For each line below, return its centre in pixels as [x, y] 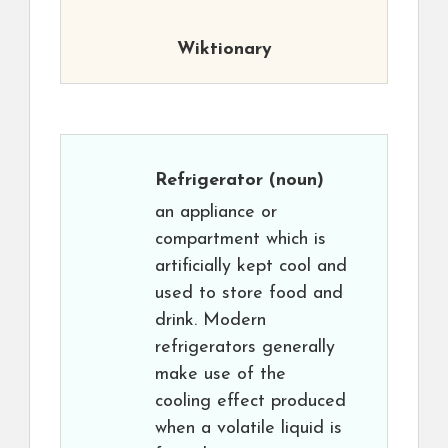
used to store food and [249, 294]
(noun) [293, 181]
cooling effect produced [250, 402]
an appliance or [216, 213]
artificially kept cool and [251, 267]
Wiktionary [224, 50]
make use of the [220, 375]
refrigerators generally [245, 348]
